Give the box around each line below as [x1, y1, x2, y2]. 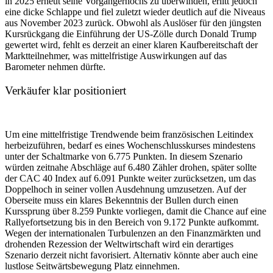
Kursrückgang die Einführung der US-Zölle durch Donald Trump [5, 28, 257, 39]
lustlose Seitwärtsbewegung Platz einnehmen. [5, 261, 180, 272]
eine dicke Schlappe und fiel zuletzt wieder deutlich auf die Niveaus [5, 6, 265, 17]
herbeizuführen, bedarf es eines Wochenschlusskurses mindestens [5, 140, 255, 151]
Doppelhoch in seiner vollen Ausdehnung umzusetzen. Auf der [5, 184, 246, 195]
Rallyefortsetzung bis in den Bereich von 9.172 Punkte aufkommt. [5, 217, 259, 228]
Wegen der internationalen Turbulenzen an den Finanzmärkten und [5, 228, 261, 239]
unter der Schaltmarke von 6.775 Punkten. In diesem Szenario [5, 151, 243, 162]
